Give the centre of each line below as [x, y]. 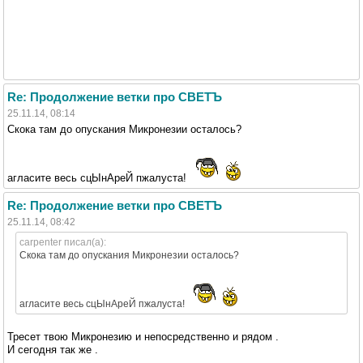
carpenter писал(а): [63, 242]
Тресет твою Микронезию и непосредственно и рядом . [143, 336]
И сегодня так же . [53, 349]
